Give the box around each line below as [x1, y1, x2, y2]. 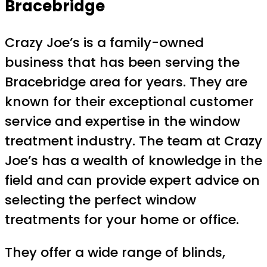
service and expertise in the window [5, 112, 240, 131]
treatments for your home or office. [5, 210, 239, 229]
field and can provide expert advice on [5, 171, 260, 190]
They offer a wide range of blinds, [5, 243, 225, 262]
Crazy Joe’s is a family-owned [5, 33, 204, 52]
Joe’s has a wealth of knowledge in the [5, 151, 262, 170]
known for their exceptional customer [5, 92, 254, 111]
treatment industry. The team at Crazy [5, 132, 262, 151]
